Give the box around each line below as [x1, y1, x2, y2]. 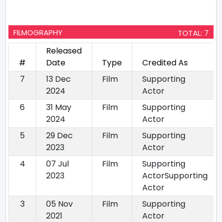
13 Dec [46, 73, 71, 85]
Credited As [142, 57, 188, 68]
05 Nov [46, 198, 73, 210]
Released [46, 45, 82, 56]
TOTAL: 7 [178, 28, 209, 38]
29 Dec [46, 130, 73, 141]
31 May [46, 102, 71, 113]
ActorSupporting [142, 170, 208, 181]
